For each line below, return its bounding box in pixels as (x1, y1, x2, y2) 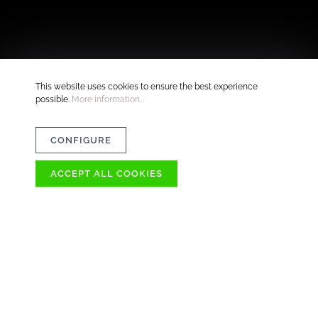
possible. (35, 94, 72, 105)
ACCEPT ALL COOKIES (50, 168, 163, 179)
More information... (72, 94, 144, 105)
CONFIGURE (50, 134, 111, 146)
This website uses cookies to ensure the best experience (35, 82, 258, 92)
